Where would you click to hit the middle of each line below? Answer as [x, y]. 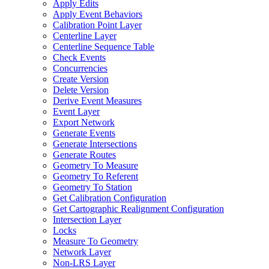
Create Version [81, 79]
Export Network [84, 122]
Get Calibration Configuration [110, 198]
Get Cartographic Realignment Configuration [138, 209]
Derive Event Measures [97, 101]
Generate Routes [84, 155]
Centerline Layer [85, 36]
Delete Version [81, 90]
